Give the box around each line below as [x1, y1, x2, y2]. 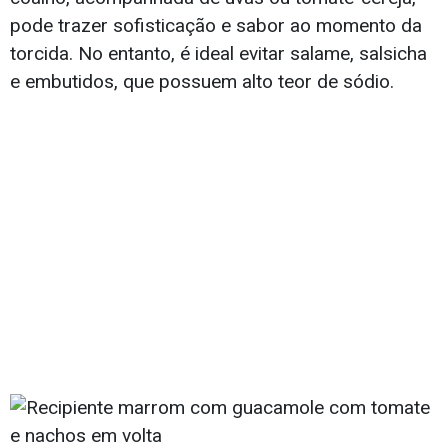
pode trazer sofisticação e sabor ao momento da [10, 14, 422, 38]
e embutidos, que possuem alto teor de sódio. [10, 70, 394, 94]
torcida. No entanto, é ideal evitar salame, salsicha [10, 42, 427, 66]
